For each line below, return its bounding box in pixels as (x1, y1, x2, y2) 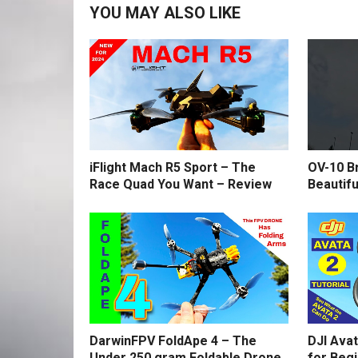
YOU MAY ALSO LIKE (89, 3, 241, 22)
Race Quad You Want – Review (89, 177, 272, 193)
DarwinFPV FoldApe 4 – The (89, 333, 257, 349)
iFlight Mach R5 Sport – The (89, 160, 256, 176)
